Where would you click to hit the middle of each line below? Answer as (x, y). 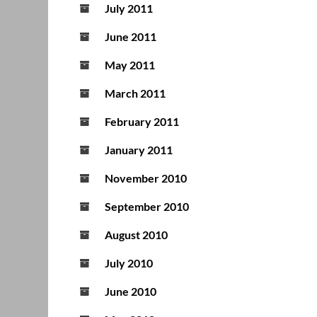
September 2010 (147, 207)
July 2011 (129, 8)
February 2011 (142, 122)
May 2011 (130, 65)
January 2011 (139, 150)
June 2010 (131, 292)
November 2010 (146, 178)
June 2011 (131, 37)
